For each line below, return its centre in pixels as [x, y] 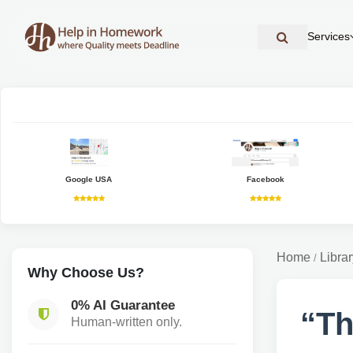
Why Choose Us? [86, 272]
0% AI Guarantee [123, 305]
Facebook [265, 179]
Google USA [89, 179]
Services [328, 37]
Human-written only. [126, 322]
